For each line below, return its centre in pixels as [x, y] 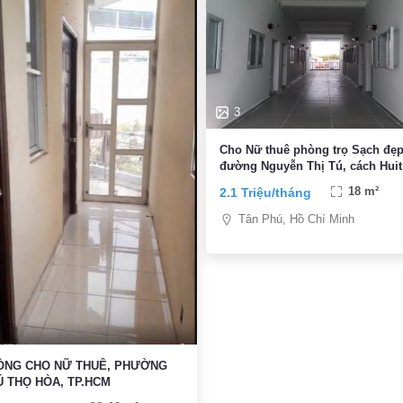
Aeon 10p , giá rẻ [267, 183]
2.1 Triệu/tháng [265, 193]
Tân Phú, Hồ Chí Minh [296, 219]
